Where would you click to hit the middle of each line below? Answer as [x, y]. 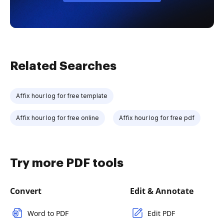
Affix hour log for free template [62, 95]
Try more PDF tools [67, 163]
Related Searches [63, 66]
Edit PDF [161, 213]
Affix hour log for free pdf [157, 117]
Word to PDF [48, 213]
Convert [26, 191]
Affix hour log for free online [57, 117]
